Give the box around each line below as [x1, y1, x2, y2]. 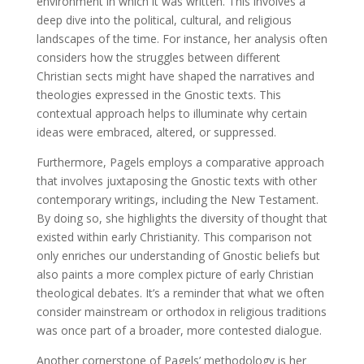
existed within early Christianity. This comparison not [36, 229, 312, 245]
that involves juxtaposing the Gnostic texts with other [36, 173, 317, 189]
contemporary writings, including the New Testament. [36, 192, 318, 208]
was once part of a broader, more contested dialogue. [36, 323, 322, 339]
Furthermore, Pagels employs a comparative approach [36, 154, 324, 171]
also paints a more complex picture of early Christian [36, 266, 314, 283]
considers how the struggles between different [36, 50, 280, 66]
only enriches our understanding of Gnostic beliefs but [36, 248, 320, 264]
